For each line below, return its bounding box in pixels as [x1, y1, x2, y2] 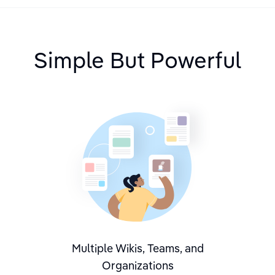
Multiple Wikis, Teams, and [71, 241, 204, 255]
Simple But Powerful [34, 45, 241, 74]
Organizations [101, 258, 174, 273]
